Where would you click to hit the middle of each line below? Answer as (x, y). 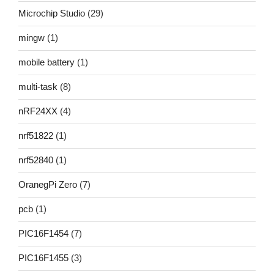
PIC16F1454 (43, 233)
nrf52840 (36, 160)
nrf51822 (36, 135)
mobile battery (46, 62)
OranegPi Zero (48, 184)
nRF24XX (38, 111)
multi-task (38, 87)
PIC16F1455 (43, 258)
